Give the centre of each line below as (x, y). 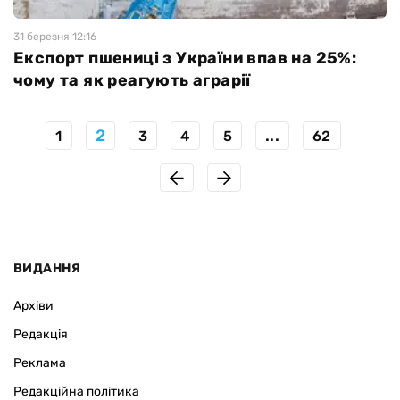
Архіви (33, 306)
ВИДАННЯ (47, 269)
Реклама (40, 363)
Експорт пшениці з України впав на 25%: (185, 58)
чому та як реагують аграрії (132, 81)
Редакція (41, 335)
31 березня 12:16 (55, 37)
